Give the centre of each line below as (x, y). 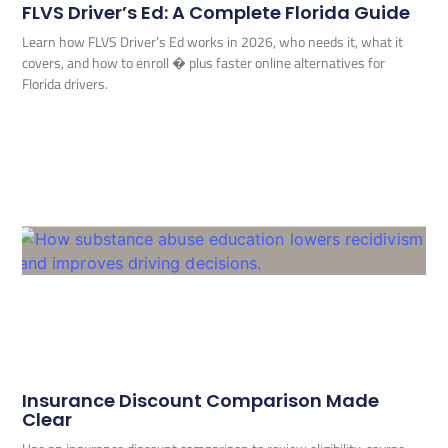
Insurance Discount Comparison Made (201, 400)
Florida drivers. (65, 84)
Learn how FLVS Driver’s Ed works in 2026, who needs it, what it (213, 42)
